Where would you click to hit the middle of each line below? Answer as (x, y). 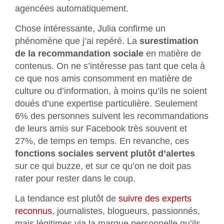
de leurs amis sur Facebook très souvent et (101, 128)
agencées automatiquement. (72, 8)
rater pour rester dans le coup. (75, 178)
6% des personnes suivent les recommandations (112, 116)
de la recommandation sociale (79, 53)
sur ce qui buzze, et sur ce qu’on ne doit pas (103, 166)
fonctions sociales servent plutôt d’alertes (105, 153)
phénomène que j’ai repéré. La (77, 41)
